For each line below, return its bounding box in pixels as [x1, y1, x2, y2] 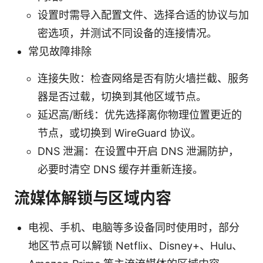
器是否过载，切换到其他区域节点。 [38, 90, 207, 103]
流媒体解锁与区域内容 [14, 188, 171, 208]
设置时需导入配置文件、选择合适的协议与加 [38, 8, 249, 21]
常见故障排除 [28, 45, 92, 58]
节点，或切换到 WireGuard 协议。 [38, 126, 201, 139]
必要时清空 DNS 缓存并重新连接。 [38, 163, 203, 176]
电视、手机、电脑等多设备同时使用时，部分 [28, 221, 240, 234]
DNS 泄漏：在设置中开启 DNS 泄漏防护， [38, 144, 239, 157]
